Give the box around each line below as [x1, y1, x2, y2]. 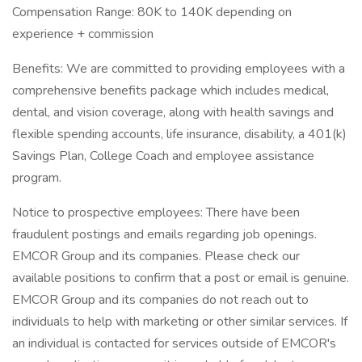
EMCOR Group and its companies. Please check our [12, 247, 300, 265]
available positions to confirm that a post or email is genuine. [12, 269, 349, 287]
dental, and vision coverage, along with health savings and [12, 103, 334, 121]
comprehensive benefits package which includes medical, [12, 82, 329, 99]
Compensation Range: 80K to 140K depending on [12, 3, 292, 21]
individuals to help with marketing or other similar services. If [12, 313, 347, 330]
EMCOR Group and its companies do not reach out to [12, 291, 309, 309]
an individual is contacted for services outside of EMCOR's [12, 335, 336, 352]
